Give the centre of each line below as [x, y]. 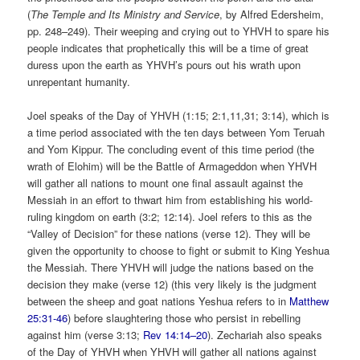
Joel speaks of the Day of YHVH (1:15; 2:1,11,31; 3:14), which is [179, 115]
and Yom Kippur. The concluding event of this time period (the [171, 149]
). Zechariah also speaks [265, 334]
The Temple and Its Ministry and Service [125, 14]
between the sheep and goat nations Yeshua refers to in [159, 301]
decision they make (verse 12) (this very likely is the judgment [172, 284]
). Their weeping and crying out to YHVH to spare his [207, 31]
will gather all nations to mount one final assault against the [166, 182]
